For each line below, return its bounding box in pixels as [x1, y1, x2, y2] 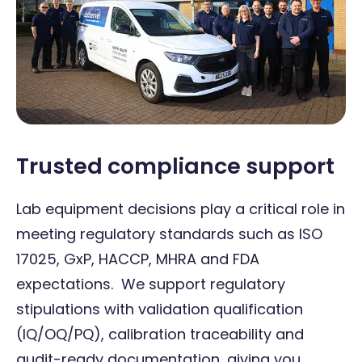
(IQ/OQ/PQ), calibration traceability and [16, 324, 304, 345]
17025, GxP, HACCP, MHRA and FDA [16, 249, 259, 270]
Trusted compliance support [16, 150, 335, 181]
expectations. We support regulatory [16, 274, 285, 295]
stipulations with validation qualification [16, 299, 303, 320]
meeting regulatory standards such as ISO [16, 224, 322, 245]
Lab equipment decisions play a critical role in [16, 199, 345, 220]
